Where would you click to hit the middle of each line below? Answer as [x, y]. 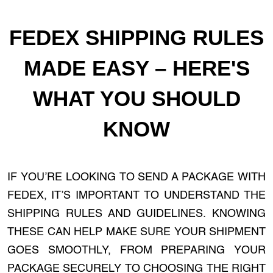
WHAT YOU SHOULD [136, 98]
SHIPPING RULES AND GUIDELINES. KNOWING [136, 214]
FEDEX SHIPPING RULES [136, 37]
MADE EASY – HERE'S [136, 68]
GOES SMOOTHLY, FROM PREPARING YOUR [136, 250]
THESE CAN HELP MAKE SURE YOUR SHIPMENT [136, 232]
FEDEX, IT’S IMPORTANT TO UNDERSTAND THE [136, 196]
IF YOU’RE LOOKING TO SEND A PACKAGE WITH [136, 177]
